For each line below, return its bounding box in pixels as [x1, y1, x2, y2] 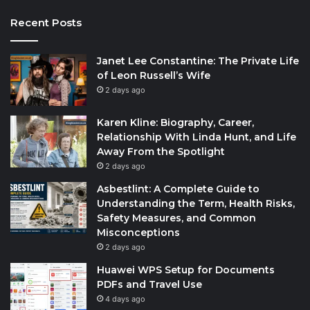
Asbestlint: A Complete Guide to [97, 182, 259, 195]
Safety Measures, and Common [97, 211, 256, 224]
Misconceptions [97, 226, 180, 239]
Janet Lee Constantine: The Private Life [97, 54, 299, 67]
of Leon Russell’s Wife [97, 69, 210, 82]
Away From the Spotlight [97, 145, 225, 158]
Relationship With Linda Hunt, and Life [97, 130, 296, 143]
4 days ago [105, 293, 145, 304]
